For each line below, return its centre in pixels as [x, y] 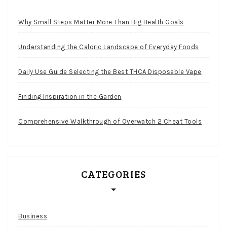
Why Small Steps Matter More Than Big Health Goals [101, 22]
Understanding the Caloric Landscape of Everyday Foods [109, 47]
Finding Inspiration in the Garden [70, 97]
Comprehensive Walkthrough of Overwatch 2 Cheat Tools [110, 122]
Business [33, 216]
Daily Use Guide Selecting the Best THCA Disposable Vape [110, 72]
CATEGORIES [113, 174]
